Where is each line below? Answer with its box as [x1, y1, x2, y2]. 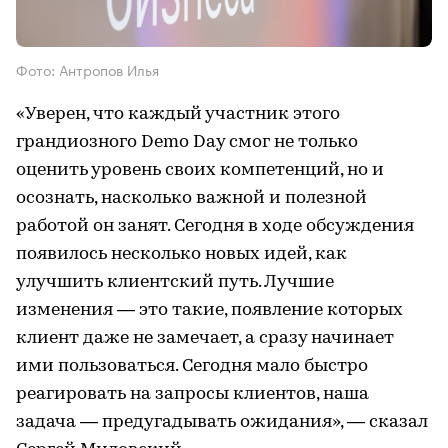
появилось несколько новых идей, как [16, 245, 347, 264]
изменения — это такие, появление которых [16, 301, 403, 320]
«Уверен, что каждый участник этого [16, 105, 340, 124]
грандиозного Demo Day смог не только [16, 133, 358, 152]
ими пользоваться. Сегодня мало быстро [16, 357, 368, 376]
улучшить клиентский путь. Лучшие [16, 273, 334, 292]
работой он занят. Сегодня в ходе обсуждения [16, 217, 414, 236]
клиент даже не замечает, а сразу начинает [16, 329, 394, 348]
